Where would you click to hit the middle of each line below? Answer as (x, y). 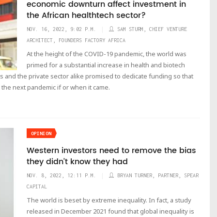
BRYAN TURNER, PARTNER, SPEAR (158, 175)
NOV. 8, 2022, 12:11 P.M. (62, 175)
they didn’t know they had (77, 162)
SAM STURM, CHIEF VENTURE (152, 29)
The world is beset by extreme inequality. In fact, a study (109, 200)
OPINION (41, 133)
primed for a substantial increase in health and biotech (106, 65)
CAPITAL (37, 186)
